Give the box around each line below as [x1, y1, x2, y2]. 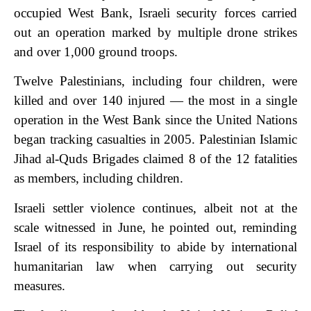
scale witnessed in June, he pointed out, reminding [14, 219, 297, 235]
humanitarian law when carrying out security [14, 258, 297, 274]
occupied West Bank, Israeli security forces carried [14, 6, 297, 21]
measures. [14, 278, 65, 293]
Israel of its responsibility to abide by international [14, 239, 297, 254]
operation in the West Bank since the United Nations [14, 112, 297, 128]
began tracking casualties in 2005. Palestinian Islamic [14, 132, 297, 147]
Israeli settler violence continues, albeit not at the [14, 200, 297, 215]
